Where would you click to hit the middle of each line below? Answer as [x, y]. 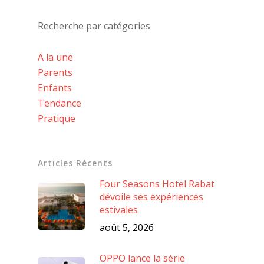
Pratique [57, 118]
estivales [119, 209]
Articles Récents [75, 163]
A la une [55, 57]
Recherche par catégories [94, 26]
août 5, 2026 [127, 227]
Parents [55, 72]
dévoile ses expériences [151, 197]
